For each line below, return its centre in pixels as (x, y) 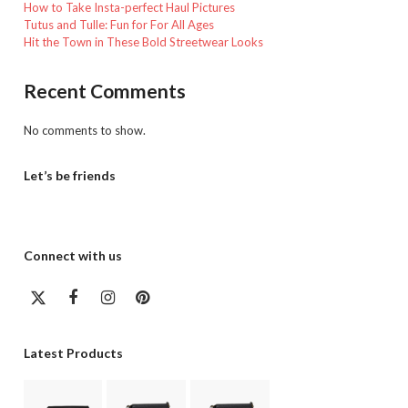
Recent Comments (104, 91)
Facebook (107, 305)
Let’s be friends (69, 175)
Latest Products (73, 353)
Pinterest (175, 305)
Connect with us (72, 255)
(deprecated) (84, 321)
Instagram (143, 305)
